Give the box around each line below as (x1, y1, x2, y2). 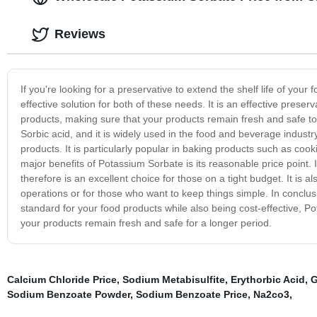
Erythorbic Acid (230, 274, 305, 285)
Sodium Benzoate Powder (6, 289, 130, 300)
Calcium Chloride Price (6, 274, 117, 285)
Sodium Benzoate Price (135, 289, 248, 300)
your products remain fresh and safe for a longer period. (20, 217, 272, 229)
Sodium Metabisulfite (122, 274, 225, 285)
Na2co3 (253, 289, 289, 300)
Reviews (54, 27, 105, 41)
